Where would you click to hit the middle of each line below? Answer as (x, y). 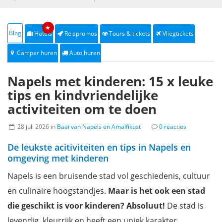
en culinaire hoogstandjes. (58, 191)
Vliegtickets (178, 33)
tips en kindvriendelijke (83, 95)
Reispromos (81, 33)
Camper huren (37, 53)
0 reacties (172, 127)
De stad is (184, 206)
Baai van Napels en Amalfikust (99, 127)
